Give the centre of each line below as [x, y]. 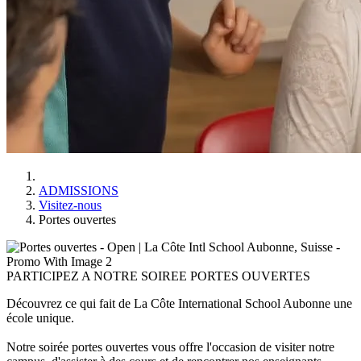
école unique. [40, 317]
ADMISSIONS [79, 190]
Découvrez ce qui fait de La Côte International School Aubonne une [179, 303]
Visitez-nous [70, 205]
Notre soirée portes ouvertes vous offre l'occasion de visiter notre [170, 346]
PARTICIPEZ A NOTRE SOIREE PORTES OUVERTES [158, 276]
